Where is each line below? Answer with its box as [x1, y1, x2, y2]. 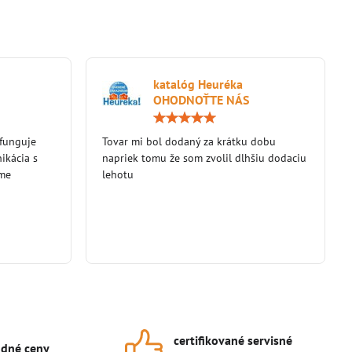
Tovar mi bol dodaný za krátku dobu [101, 134, 276, 148]
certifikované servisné [174, 332, 293, 348]
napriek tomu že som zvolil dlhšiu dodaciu [101, 150, 306, 165]
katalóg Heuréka [152, 75, 243, 92]
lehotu [101, 167, 134, 181]
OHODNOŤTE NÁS [152, 91, 249, 108]
